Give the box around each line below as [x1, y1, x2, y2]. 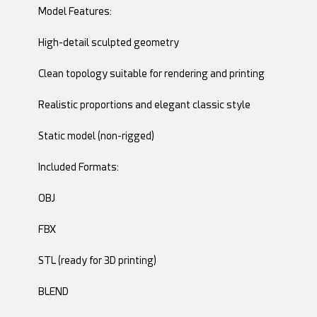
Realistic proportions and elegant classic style [38, 98, 250, 110]
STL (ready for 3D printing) [38, 254, 156, 266]
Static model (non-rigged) [38, 129, 154, 142]
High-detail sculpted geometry [38, 36, 179, 48]
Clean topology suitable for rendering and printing [38, 67, 265, 79]
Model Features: [38, 5, 112, 17]
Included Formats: [38, 161, 119, 173]
